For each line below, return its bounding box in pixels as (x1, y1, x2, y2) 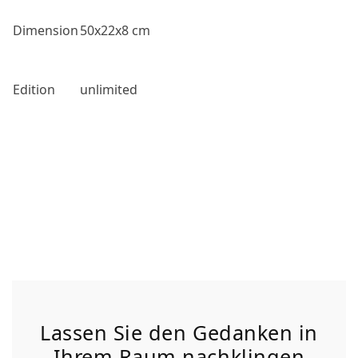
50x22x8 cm (80, 22, 150, 39)
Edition (13, 81, 55, 98)
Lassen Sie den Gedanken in (40, 319, 318, 346)
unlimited (80, 81, 137, 98)
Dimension (13, 22, 78, 39)
